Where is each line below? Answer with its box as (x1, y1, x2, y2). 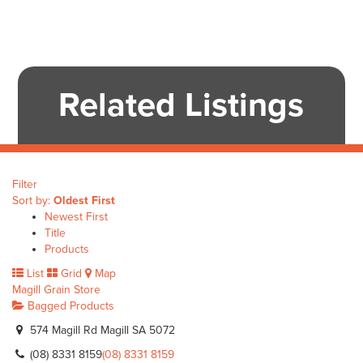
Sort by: (12, 194, 53, 207)
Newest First (45, 210, 108, 224)
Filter (12, 177, 37, 191)
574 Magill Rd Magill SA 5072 (27, 323, 175, 337)
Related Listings (58, 84, 305, 126)
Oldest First (53, 194, 115, 207)
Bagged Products (24, 299, 114, 313)
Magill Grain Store (12, 283, 100, 297)
